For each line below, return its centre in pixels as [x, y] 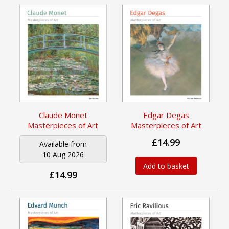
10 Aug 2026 [63, 155]
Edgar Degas [166, 115]
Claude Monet [63, 115]
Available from [63, 144]
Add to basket [166, 166]
